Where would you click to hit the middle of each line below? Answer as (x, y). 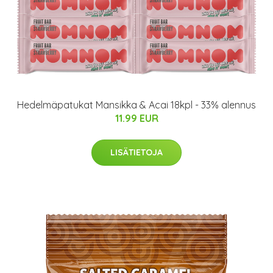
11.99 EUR (136, 118)
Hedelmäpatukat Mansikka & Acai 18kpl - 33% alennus (136, 105)
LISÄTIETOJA (136, 152)
